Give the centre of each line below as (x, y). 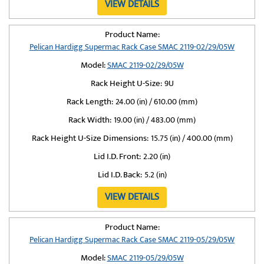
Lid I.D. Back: (120, 175)
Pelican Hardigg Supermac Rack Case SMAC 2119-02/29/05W (132, 47)
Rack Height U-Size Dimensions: (90, 138)
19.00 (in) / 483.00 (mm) (155, 120)
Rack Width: (90, 120)
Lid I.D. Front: (117, 156)
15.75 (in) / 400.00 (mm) (192, 138)
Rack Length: (90, 102)
